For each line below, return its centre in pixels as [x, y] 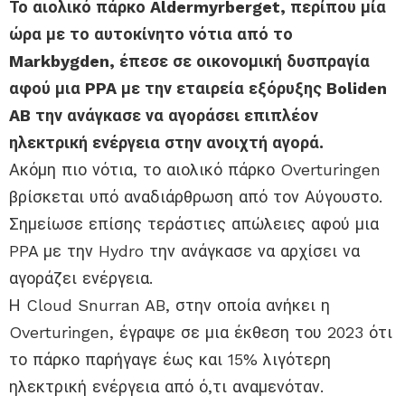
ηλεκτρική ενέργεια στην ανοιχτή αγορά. [166, 143]
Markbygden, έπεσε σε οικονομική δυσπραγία [189, 61]
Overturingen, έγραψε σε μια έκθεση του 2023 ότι [201, 333]
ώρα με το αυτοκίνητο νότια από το [151, 34]
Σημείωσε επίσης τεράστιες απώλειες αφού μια [194, 224]
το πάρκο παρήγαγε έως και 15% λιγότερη [170, 360]
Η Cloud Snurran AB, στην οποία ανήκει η [170, 306]
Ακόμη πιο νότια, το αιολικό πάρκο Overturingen [195, 170]
